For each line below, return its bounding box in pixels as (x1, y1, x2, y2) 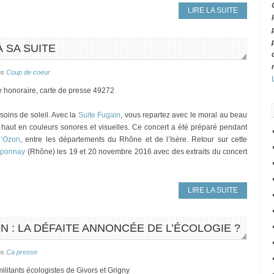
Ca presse (6, 248, 37, 256)
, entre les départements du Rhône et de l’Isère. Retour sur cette (20, 135, 248, 144)
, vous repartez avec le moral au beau (120, 111, 248, 119)
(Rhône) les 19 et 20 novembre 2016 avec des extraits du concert (25, 147, 247, 156)
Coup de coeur (6, 68, 50, 76)
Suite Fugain (78, 111, 121, 119)
